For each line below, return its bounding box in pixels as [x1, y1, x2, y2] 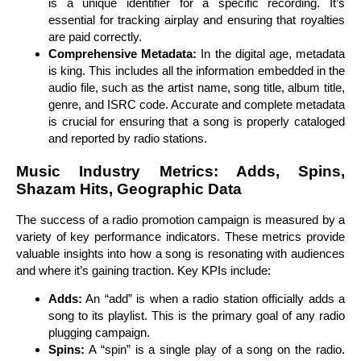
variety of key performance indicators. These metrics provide [16, 229, 345, 243]
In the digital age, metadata [197, 46, 346, 60]
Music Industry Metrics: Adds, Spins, [16, 162, 345, 180]
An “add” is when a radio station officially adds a [82, 292, 345, 306]
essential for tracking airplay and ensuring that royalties [48, 12, 345, 27]
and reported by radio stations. [48, 131, 207, 145]
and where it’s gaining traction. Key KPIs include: [16, 263, 271, 277]
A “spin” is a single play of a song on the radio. [85, 342, 345, 357]
